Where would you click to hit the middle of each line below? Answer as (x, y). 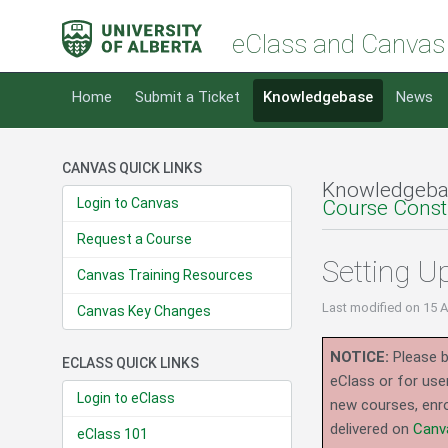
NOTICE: (359, 357)
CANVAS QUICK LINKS (132, 168)
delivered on (371, 429)
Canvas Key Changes (144, 311)
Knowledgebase (318, 97)
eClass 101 (112, 434)
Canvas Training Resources (165, 275)
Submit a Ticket (187, 97)
